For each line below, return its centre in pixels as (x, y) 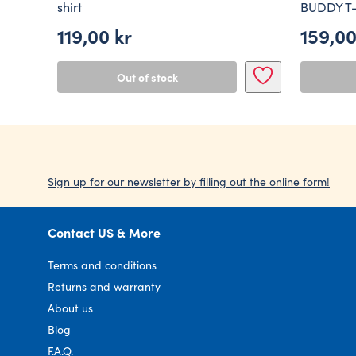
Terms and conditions (102, 265)
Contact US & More (104, 232)
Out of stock (147, 77)
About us (70, 308)
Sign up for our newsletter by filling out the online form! (189, 182)
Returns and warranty (104, 286)
